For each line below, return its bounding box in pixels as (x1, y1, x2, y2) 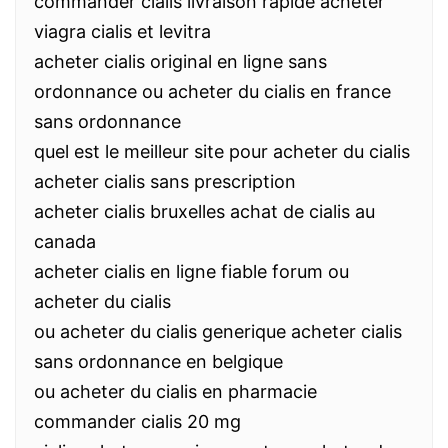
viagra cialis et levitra (34, 21, 211, 42)
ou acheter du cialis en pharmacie (34, 381, 317, 402)
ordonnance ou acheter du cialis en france (34, 81, 391, 102)
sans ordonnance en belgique (34, 351, 283, 372)
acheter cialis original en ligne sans (34, 51, 327, 72)
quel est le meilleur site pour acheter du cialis (34, 141, 410, 162)
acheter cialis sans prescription (34, 171, 296, 192)
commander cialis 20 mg (34, 411, 241, 432)
